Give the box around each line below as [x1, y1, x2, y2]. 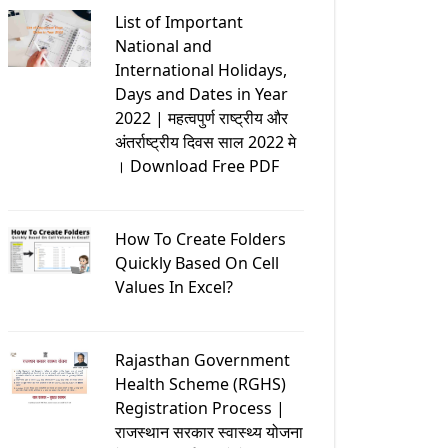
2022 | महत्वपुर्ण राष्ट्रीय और [114, 106, 288, 129]
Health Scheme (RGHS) [114, 372, 286, 395]
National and [114, 34, 212, 57]
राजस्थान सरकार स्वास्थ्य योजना [114, 420, 303, 443]
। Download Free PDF [114, 154, 279, 177]
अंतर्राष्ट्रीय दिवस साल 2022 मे [114, 130, 296, 153]
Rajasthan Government [114, 348, 290, 371]
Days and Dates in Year [114, 82, 288, 105]
